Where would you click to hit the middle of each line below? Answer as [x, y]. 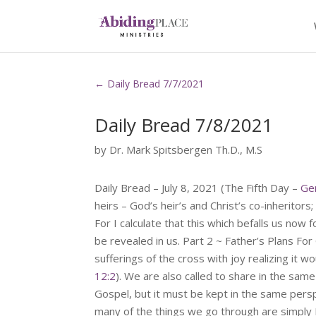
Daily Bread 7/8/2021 [184, 124]
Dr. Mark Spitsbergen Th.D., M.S [186, 149]
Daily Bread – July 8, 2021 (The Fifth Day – [198, 188]
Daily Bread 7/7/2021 [156, 84]
